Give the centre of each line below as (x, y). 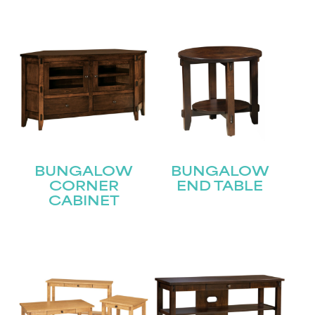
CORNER (84, 187)
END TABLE (220, 187)
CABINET (84, 202)
